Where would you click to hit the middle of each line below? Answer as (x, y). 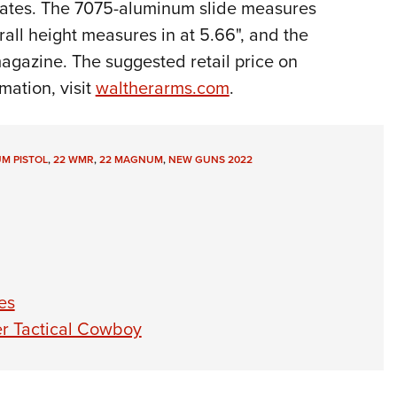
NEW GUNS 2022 (210, 160)
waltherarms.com (162, 88)
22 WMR (73, 160)
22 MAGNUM (131, 160)
